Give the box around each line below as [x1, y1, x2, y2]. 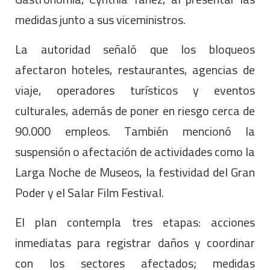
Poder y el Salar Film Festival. [15, 181, 166, 204]
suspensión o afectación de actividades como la [15, 140, 255, 163]
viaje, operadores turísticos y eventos [15, 78, 255, 101]
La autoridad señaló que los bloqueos [15, 37, 255, 60]
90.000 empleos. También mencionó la [15, 119, 255, 142]
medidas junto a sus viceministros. [15, 8, 186, 31]
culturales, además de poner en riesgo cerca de [15, 99, 255, 122]
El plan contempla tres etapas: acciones [15, 210, 255, 233]
